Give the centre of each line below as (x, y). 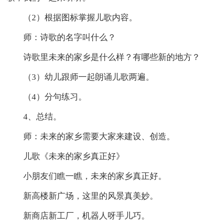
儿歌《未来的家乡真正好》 (74, 156)
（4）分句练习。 (55, 97)
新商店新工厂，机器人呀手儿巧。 (87, 216)
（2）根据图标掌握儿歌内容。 (81, 17)
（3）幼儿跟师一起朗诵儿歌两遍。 (89, 77)
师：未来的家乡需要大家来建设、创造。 (99, 136)
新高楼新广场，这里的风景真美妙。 (91, 196)
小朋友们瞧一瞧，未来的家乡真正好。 (95, 176)
